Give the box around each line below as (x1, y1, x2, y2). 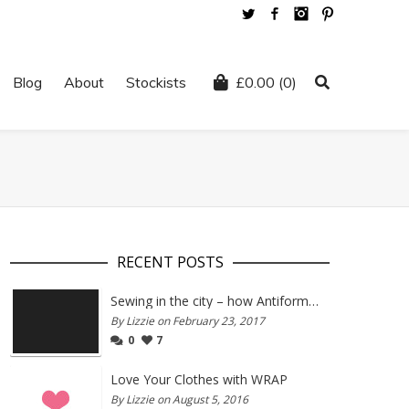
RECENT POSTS (116, 252, 224, 272)
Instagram (314, 5, 367, 21)
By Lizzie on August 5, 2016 (110, 392, 248, 407)
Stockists (126, 73, 186, 91)
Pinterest (341, 5, 387, 21)
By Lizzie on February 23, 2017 (110, 313, 265, 329)
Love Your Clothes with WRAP (110, 371, 288, 388)
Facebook (288, 5, 340, 21)
